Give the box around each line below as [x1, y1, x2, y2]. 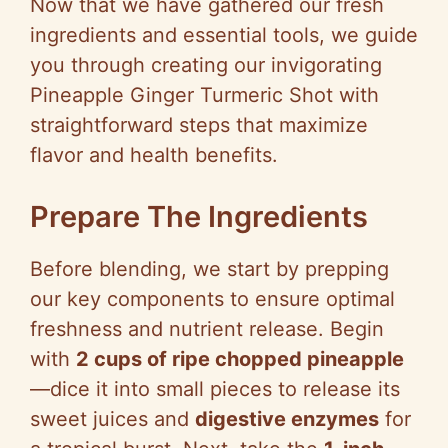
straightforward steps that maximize [30, 113, 368, 138]
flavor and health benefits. [30, 143, 278, 168]
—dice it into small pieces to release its [30, 377, 400, 402]
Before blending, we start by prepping [30, 257, 389, 282]
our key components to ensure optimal [30, 287, 395, 312]
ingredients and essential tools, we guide [30, 23, 418, 48]
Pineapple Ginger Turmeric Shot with [30, 83, 379, 108]
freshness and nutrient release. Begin [30, 317, 384, 342]
